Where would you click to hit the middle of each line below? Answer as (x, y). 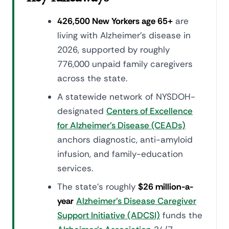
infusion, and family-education (120, 154)
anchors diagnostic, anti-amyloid (125, 140)
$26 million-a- (166, 187)
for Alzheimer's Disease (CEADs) (121, 125)
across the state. (92, 78)
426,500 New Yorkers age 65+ (115, 21)
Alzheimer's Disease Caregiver (136, 201)
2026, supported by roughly (113, 50)
